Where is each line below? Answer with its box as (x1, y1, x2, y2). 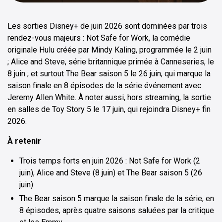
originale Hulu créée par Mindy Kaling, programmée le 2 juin (7, 45, 212, 55)
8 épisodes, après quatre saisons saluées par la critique (19, 206, 214, 216)
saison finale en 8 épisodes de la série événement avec (7, 81, 201, 91)
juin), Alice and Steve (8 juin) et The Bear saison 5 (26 (19, 168, 202, 178)
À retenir (7, 136, 41, 146)
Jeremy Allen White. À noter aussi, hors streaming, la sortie (7, 93, 211, 103)
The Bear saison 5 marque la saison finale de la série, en (19, 194, 214, 204)
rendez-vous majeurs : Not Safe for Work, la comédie (7, 33, 190, 43)
